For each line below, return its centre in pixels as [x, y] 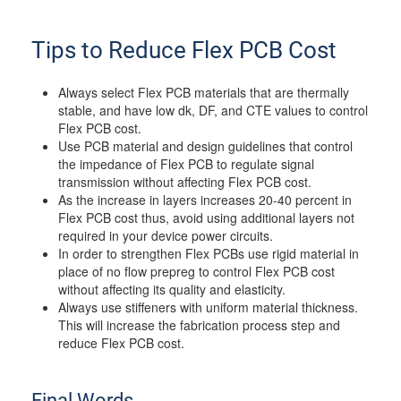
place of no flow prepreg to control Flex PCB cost [196, 271]
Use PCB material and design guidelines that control [205, 146]
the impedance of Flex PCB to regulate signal [186, 164]
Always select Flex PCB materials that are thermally [204, 92]
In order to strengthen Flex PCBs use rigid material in [209, 253]
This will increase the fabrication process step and [199, 325]
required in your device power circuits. [166, 235]
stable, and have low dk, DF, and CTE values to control [213, 110]
